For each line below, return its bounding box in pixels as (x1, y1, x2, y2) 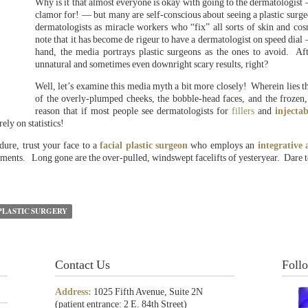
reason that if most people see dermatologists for (35, 106, 232, 116)
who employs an (188, 140, 258, 151)
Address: (55, 287, 91, 297)
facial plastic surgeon (100, 140, 188, 151)
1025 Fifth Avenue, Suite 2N (91, 287, 203, 297)
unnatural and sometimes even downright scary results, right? (35, 59, 268, 69)
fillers (232, 106, 254, 116)
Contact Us (55, 258, 110, 272)
